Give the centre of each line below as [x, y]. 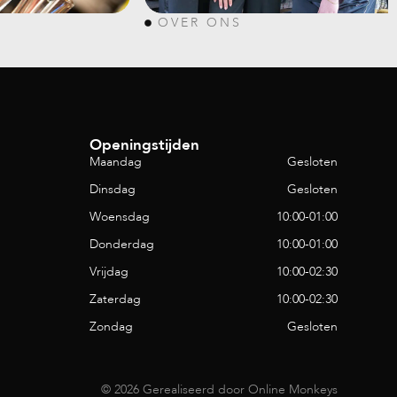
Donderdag [121, 244]
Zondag [111, 327]
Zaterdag [115, 299]
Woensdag [119, 217]
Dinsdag [112, 189]
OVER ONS [199, 23]
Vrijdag [109, 272]
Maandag [115, 162]
